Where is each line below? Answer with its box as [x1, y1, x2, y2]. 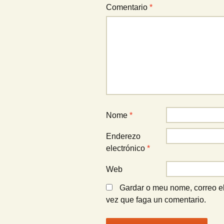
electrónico [106, 144, 147, 152]
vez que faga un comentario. [106, 195, 206, 204]
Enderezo [106, 132, 140, 140]
